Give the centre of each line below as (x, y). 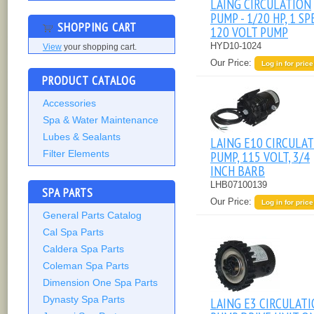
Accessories (69, 103)
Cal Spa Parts (73, 232)
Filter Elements (76, 154)
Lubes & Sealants (82, 137)
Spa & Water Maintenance (101, 120)
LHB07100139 (239, 185)
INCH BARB (238, 171)
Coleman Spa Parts (86, 266)
